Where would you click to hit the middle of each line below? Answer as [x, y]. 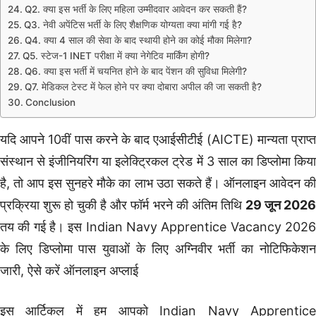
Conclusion [50, 102]
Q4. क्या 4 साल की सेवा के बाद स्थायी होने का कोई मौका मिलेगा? [138, 40]
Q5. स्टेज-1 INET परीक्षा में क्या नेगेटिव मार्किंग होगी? [116, 55]
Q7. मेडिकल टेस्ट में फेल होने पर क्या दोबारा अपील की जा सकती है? [143, 86]
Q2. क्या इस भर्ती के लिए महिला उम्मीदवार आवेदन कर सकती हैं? [135, 9]
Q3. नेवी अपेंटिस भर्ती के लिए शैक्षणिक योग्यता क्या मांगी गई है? [133, 24]
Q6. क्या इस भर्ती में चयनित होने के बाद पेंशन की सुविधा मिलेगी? [135, 71]
